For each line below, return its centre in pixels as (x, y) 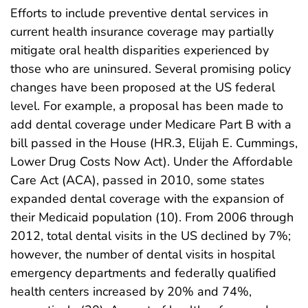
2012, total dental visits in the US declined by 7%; (151, 236)
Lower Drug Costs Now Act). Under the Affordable (152, 162)
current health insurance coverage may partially (142, 32)
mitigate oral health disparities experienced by (140, 51)
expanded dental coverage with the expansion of (147, 199)
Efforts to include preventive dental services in (139, 13)
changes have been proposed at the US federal (143, 88)
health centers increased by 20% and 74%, (131, 292)
